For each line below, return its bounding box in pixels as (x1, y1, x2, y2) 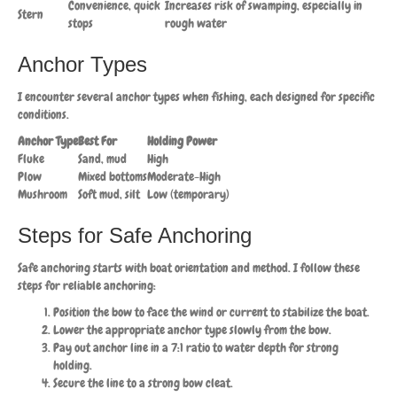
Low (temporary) (147, 185, 230, 202)
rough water (165, 14, 227, 31)
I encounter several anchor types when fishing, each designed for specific (18, 88, 375, 105)
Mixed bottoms (78, 167, 147, 184)
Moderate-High (147, 167, 221, 184)
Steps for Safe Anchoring (18, 222, 252, 247)
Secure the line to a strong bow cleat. (53, 374, 233, 391)
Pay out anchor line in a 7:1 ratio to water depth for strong (53, 339, 339, 355)
